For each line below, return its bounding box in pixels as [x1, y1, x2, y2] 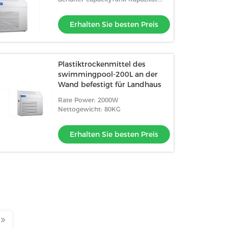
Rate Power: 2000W [58, 96, 119, 104]
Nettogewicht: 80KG [58, 105, 121, 113]
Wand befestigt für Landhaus [58, 80, 162, 89]
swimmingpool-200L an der [58, 70, 158, 79]
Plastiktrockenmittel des [58, 60, 146, 69]
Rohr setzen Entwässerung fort [58, 5, 155, 12]
